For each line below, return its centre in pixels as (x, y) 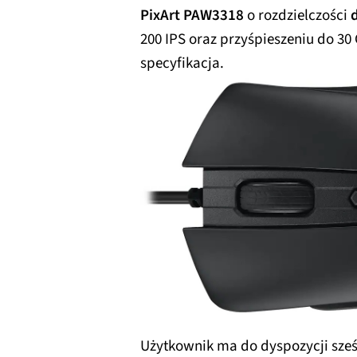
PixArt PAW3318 (192, 16)
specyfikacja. (182, 63)
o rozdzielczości (297, 16)
